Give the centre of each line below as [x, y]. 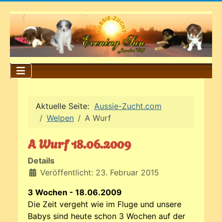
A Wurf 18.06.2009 [80, 143]
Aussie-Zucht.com [128, 106]
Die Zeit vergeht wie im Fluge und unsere [105, 204]
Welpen [60, 118]
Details [41, 160]
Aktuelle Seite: [65, 106]
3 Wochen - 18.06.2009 [75, 192]
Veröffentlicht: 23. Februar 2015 [100, 172]
